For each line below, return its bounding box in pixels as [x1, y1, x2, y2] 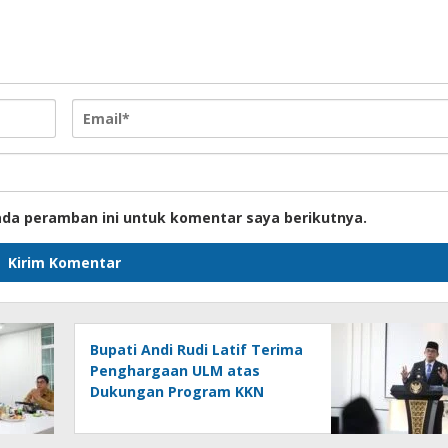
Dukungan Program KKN [90, 382, 265, 401]
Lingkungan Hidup [90, 403, 222, 422]
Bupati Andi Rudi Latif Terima [90, 340, 304, 359]
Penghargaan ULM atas [90, 361, 261, 380]
